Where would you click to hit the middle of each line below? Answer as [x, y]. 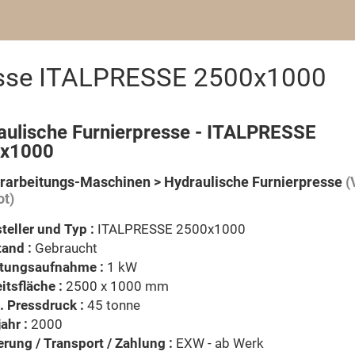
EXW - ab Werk [220, 343]
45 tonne [112, 305]
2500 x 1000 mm [116, 286]
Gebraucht [65, 248]
